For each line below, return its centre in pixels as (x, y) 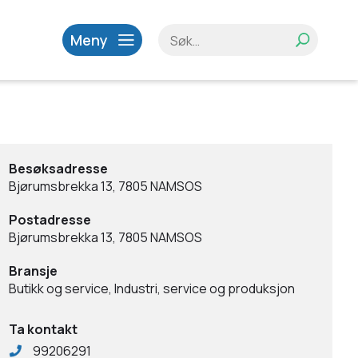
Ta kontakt (43, 329)
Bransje (33, 271)
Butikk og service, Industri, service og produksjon (152, 288)
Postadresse (50, 220)
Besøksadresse (58, 169)
